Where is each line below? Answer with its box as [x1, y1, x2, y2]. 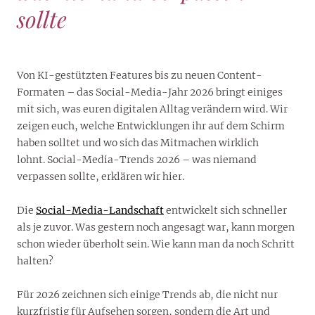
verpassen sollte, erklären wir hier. [17, 169, 184, 183]
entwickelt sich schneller [164, 203, 287, 217]
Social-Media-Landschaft [36, 203, 164, 217]
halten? [17, 254, 53, 267]
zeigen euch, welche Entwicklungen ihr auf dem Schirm [17, 119, 285, 132]
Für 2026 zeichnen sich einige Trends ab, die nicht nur [17, 288, 278, 301]
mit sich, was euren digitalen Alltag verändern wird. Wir [17, 102, 288, 115]
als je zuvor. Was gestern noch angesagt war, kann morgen [17, 220, 295, 233]
